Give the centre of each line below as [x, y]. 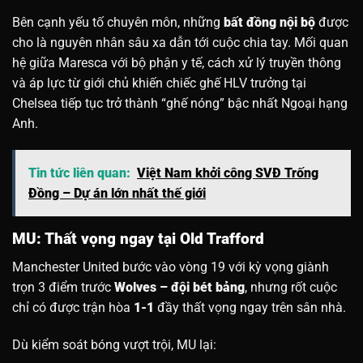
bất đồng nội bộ [269, 22]
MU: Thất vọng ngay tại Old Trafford [138, 239]
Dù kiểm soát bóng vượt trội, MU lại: [114, 344]
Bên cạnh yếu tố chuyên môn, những [118, 22]
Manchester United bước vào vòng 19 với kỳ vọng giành [171, 267]
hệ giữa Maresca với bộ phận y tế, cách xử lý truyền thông [177, 62]
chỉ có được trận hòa [73, 307]
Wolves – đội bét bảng [179, 287]
